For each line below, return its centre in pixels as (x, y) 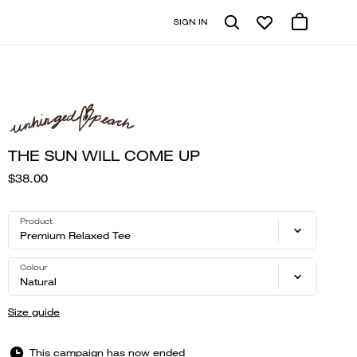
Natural (38, 282)
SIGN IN (191, 22)
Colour (33, 267)
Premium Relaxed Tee (75, 235)
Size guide (34, 312)
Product (36, 221)
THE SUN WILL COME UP (104, 156)
